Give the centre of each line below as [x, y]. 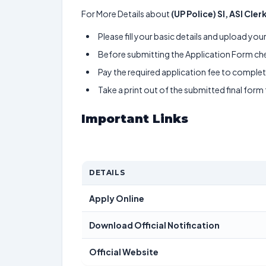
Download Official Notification [154, 225]
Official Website [124, 252]
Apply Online [117, 198]
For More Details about [126, 14]
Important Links [137, 119]
